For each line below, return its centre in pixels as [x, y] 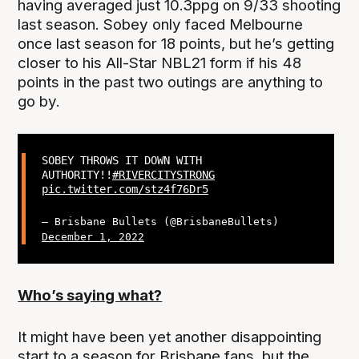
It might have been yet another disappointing [170, 337]
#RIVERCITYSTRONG [163, 175]
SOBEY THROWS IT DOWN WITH [121, 161]
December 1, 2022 [93, 236]
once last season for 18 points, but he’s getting [176, 43]
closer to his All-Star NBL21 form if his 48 [160, 63]
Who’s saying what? [90, 296]
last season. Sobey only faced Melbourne [161, 24]
